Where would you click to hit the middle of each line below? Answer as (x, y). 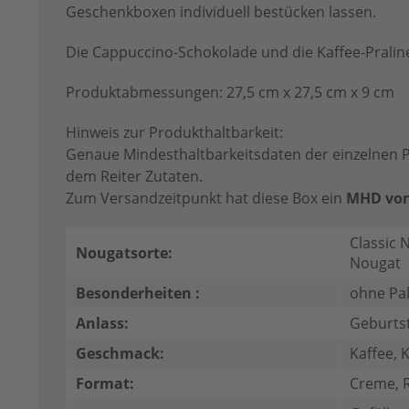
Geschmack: (120, 354)
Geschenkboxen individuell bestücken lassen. (221, 12)
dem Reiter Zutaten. (134, 177)
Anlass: (102, 324)
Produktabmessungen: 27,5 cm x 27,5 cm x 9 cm (230, 93)
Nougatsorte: (124, 253)
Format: (105, 384)
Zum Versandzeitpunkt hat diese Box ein (206, 199)
